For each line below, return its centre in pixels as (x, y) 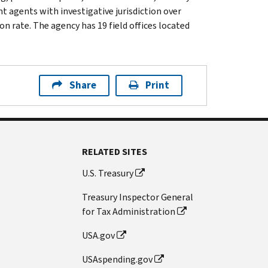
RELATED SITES (115, 151)
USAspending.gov (118, 259)
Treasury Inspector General (138, 197)
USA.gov (99, 235)
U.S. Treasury (108, 173)
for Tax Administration (129, 211)
